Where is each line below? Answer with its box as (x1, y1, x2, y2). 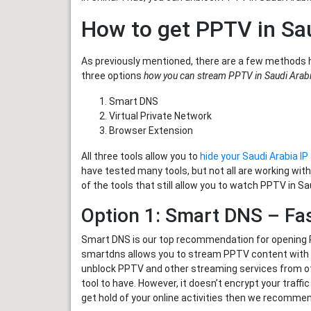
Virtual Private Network (109, 110, 212, 122)
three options (81, 70, 144, 82)
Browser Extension (109, 125, 193, 137)
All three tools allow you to (81, 151, 200, 162)
